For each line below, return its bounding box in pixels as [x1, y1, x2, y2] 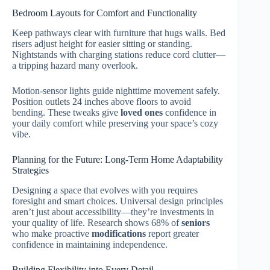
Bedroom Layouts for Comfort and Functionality [12, 8, 197, 19]
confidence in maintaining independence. [12, 239, 168, 250]
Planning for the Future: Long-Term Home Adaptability [12, 154, 223, 165]
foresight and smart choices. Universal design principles [12, 195, 223, 206]
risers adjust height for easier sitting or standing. [12, 39, 192, 49]
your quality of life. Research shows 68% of [12, 217, 181, 228]
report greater [146, 228, 199, 239]
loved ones [121, 107, 163, 118]
